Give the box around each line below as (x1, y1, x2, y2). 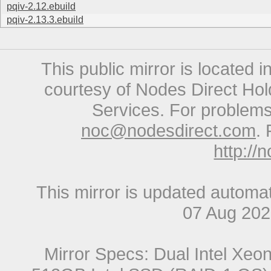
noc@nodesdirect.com (81, 120, 256, 141)
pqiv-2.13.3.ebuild (7, 15, 83, 25)
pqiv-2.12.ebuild (7, 1, 76, 12)
